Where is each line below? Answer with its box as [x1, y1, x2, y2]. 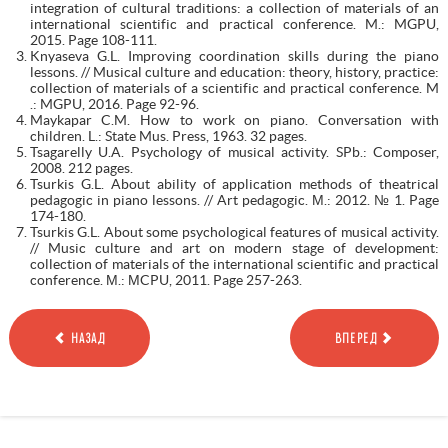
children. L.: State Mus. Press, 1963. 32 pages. [29, 127, 307, 144]
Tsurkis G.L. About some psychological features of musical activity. [29, 223, 440, 240]
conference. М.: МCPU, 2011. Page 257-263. [29, 271, 302, 288]
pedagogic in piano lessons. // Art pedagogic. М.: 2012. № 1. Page [29, 191, 440, 208]
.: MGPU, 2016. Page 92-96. [29, 95, 199, 112]
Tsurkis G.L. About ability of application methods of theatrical [29, 175, 440, 192]
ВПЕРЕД [334, 329, 378, 346]
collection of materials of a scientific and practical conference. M [29, 79, 440, 96]
